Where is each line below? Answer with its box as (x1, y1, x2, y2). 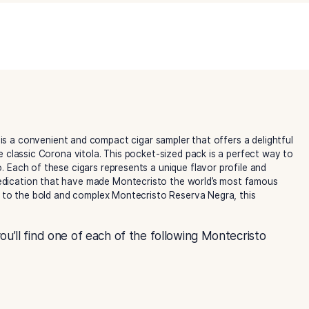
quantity (59, 10, 103, 23)
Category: (79, 8, 134, 21)
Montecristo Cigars (139, 9, 235, 21)
